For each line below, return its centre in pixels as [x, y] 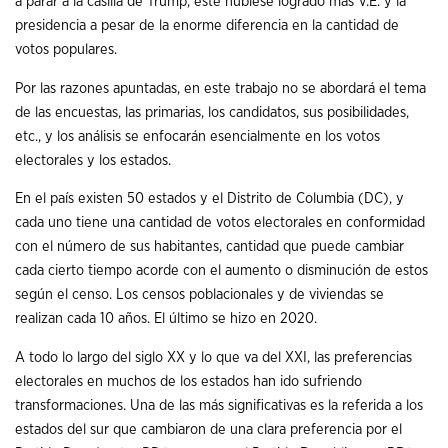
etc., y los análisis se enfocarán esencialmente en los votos [197, 136]
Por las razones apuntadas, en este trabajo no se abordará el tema [220, 88]
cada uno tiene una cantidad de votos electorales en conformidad [220, 223]
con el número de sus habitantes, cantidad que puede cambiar [209, 247]
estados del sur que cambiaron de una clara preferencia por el [208, 429]
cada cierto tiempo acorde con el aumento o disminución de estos [221, 271]
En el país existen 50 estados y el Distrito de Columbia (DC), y [209, 199]
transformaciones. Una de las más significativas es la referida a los [219, 405]
